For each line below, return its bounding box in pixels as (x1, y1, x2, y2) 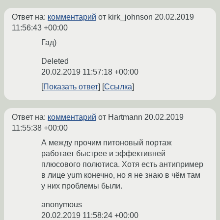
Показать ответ (43, 82, 98, 91)
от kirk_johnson (96, 13, 155, 22)
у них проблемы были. (41, 182, 122, 191)
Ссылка (104, 82, 132, 91)
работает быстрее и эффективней (41, 149, 165, 158)
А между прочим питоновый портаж (41, 138, 172, 147)
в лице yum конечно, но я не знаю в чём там (41, 171, 200, 180)
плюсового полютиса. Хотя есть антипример (41, 160, 203, 169)
